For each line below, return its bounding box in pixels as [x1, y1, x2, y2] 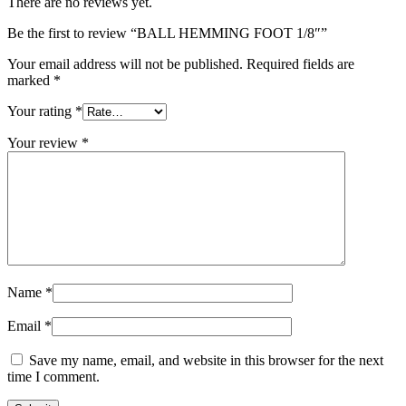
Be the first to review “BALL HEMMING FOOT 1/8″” [7, 25, 327, 42]
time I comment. [7, 369, 100, 385]
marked [7, 72, 53, 89]
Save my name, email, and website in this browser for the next [29, 353, 383, 369]
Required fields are [246, 56, 354, 72]
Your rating [7, 103, 75, 120]
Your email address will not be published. [7, 56, 243, 72]
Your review [7, 135, 82, 151]
